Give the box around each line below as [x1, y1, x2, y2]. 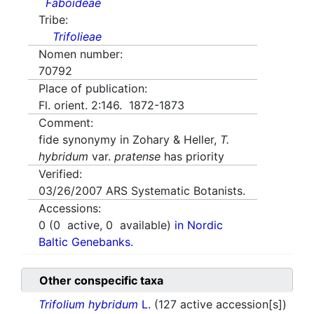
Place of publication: [39, 81, 147, 96]
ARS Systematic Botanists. [106, 184, 245, 198]
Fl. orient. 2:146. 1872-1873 [39, 98, 184, 113]
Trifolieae [53, 29, 102, 44]
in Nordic [175, 218, 223, 233]
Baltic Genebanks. [39, 235, 133, 250]
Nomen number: [39, 47, 123, 62]
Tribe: [39, 13, 68, 27]
